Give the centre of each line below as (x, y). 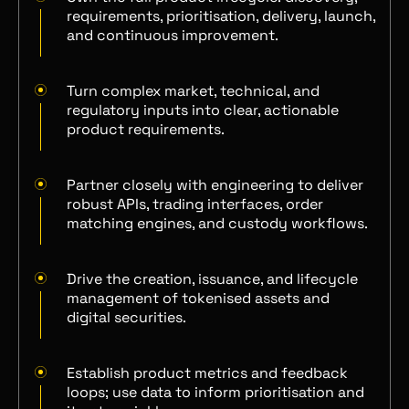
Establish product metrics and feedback (207, 373)
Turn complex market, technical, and (193, 91)
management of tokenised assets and (198, 298)
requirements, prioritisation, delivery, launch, (221, 16)
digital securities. (126, 317)
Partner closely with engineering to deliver (215, 185)
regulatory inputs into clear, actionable (203, 110)
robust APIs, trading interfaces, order (195, 204)
